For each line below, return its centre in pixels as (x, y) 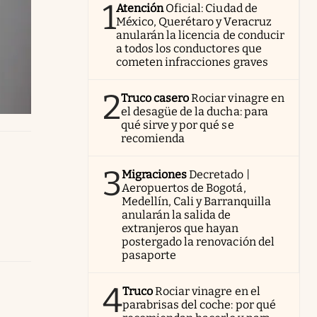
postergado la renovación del (198, 242)
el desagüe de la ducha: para (195, 111)
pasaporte (149, 255)
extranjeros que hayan (180, 228)
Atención (140, 8)
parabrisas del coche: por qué (199, 305)
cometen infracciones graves (192, 62)
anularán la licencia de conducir (200, 35)
